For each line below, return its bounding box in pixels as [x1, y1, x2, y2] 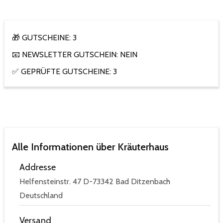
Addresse [19, 162, 56, 173]
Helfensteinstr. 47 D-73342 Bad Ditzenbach [19, 176, 170, 186]
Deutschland [19, 190, 63, 200]
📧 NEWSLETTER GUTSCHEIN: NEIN [12, 50, 137, 60]
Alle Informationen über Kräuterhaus [12, 141, 169, 153]
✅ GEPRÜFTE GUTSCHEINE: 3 [12, 67, 117, 77]
